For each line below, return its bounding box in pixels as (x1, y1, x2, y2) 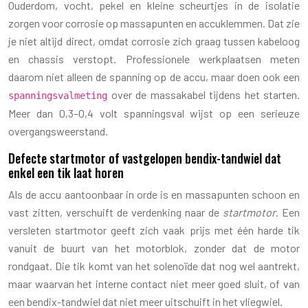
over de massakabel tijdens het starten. (107, 87, 300, 101)
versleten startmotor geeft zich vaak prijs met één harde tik (8, 223, 300, 236)
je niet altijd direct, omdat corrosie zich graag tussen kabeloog (8, 34, 300, 47)
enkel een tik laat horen (8, 163, 124, 181)
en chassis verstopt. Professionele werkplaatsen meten (8, 52, 300, 65)
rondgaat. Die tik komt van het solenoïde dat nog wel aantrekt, (8, 258, 300, 272)
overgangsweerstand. (8, 124, 108, 137)
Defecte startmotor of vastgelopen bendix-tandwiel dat (8, 148, 281, 167)
